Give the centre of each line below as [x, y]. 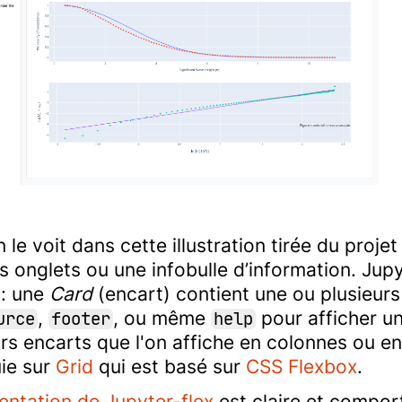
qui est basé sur [170, 367]
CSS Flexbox [301, 367]
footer [81, 319]
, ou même [162, 319]
